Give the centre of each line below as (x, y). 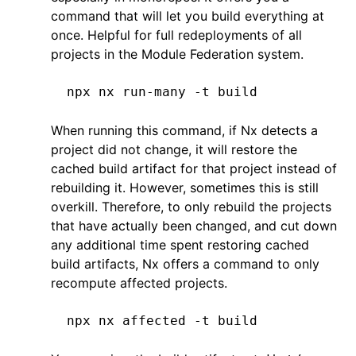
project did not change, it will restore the (174, 149)
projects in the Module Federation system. (177, 54)
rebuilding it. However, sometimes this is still (185, 188)
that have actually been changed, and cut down (194, 226)
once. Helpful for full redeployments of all (176, 35)
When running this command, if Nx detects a (184, 130)
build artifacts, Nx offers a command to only (185, 264)
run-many (150, 92)
